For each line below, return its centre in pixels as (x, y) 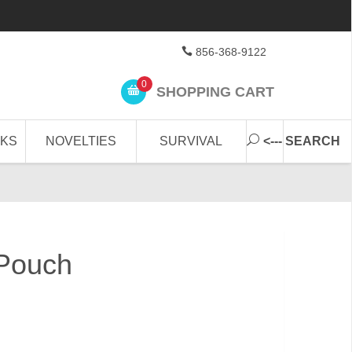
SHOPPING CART (213, 92)
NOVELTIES (81, 141)
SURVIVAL (191, 141)
